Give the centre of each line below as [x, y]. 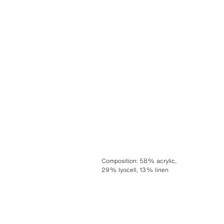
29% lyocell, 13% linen [135, 169]
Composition [119, 160]
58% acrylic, [158, 160]
